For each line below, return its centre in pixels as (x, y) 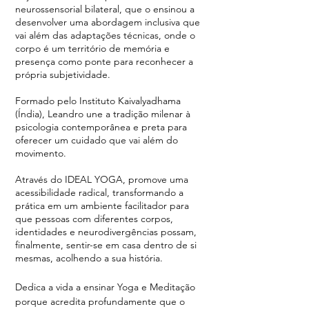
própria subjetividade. (63, 74)
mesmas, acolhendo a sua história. (89, 258)
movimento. (41, 153)
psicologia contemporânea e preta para (101, 127)
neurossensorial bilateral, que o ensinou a (105, 9)
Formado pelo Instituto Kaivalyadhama (98, 101)
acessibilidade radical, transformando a (99, 192)
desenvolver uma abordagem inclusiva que (108, 22)
